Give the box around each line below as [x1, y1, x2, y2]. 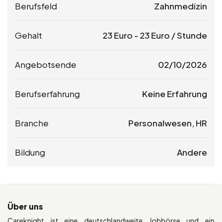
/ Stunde [170, 30, 207, 41]
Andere [177, 147, 207, 158]
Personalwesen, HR [128, 117, 207, 129]
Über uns [7, 201, 43, 212]
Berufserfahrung [15, 88, 80, 100]
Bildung [15, 147, 45, 158]
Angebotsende [15, 59, 76, 70]
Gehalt [15, 30, 42, 41]
